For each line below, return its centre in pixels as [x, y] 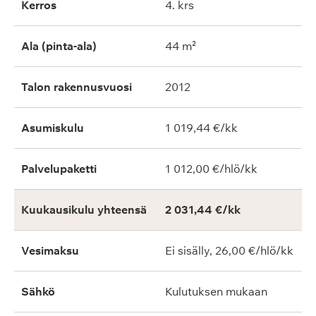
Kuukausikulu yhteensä [84, 209]
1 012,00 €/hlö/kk [211, 169]
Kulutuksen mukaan [216, 291]
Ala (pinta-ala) [59, 46]
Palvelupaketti [59, 169]
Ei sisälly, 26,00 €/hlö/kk [229, 250]
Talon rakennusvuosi [77, 87]
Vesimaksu [50, 250]
